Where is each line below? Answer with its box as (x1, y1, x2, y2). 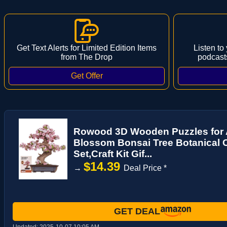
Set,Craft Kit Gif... (73, 148, 152, 159)
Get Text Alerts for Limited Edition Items (17, 43, 157, 52)
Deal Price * (124, 163, 167, 172)
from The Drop (61, 52, 112, 61)
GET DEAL (113, 206, 160, 217)
